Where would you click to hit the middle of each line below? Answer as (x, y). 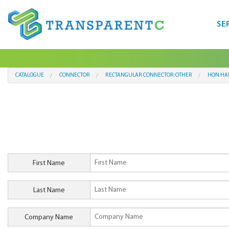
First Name (49, 164)
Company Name (49, 218)
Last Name (49, 191)
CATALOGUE (30, 75)
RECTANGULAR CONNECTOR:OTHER (149, 75)
